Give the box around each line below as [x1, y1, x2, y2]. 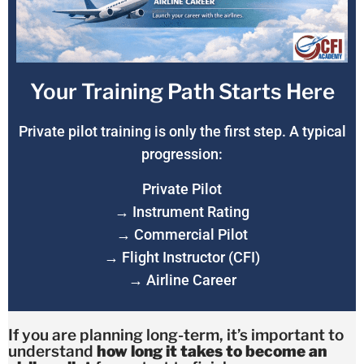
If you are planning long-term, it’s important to [8, 326, 344, 345]
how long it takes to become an [97, 342, 327, 362]
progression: [141, 145, 223, 163]
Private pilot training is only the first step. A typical [18, 123, 346, 141]
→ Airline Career [128, 271, 236, 288]
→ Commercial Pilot [116, 225, 248, 243]
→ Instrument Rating [115, 202, 249, 220]
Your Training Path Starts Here [29, 79, 335, 105]
